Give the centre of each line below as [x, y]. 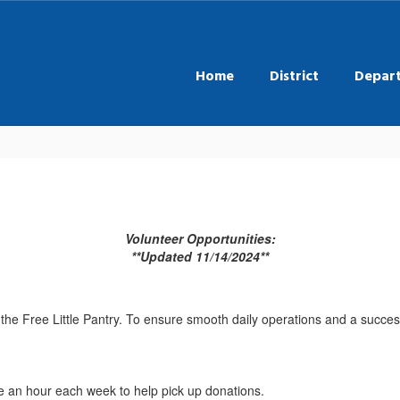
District [294, 75]
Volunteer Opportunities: [200, 238]
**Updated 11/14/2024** [200, 256]
